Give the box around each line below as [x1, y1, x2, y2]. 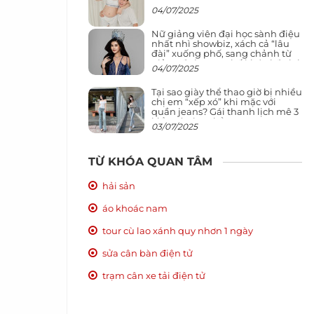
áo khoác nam [102, 202, 168, 214]
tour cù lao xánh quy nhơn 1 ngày [102, 224, 253, 236]
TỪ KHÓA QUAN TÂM [88, 154, 212, 168]
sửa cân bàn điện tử [102, 247, 193, 259]
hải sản [102, 179, 135, 191]
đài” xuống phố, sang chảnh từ [151, 47, 292, 59]
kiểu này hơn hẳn [151, 115, 231, 127]
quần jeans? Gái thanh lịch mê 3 [151, 105, 299, 117]
